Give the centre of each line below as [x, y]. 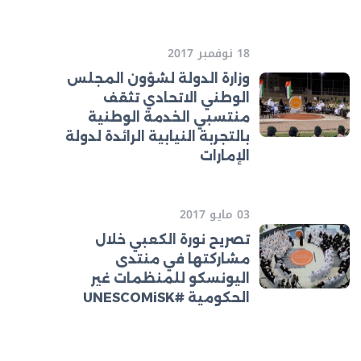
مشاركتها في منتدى [183, 259]
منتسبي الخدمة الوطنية [169, 117]
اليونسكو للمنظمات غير [170, 278]
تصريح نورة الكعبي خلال [172, 240]
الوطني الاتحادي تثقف [176, 98]
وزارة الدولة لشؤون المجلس [158, 79]
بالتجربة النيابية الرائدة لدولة [158, 137]
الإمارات [225, 156]
